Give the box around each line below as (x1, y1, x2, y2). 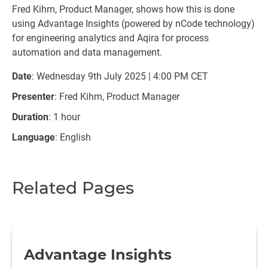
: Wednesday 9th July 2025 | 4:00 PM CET (32, 71, 208, 82)
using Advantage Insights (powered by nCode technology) (12, 18, 255, 29)
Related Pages (12, 178, 134, 198)
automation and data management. (12, 47, 162, 58)
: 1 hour (48, 111, 80, 123)
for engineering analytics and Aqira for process (12, 32, 209, 44)
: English (55, 132, 91, 143)
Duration (12, 111, 48, 123)
